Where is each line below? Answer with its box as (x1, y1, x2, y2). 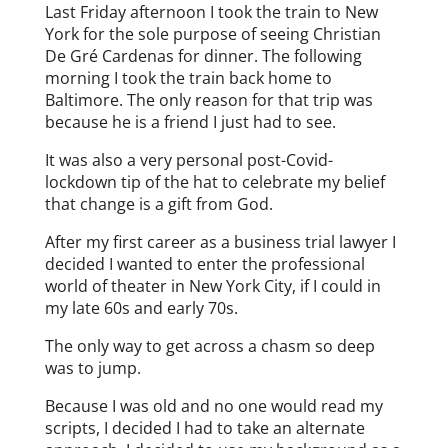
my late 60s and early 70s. (44, 296, 238, 319)
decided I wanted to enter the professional (44, 252, 365, 275)
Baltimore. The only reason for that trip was (44, 88, 373, 111)
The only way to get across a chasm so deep (44, 334, 375, 357)
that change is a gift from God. (44, 192, 273, 215)
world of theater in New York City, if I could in (44, 274, 381, 297)
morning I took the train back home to (44, 66, 332, 89)
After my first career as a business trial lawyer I (44, 230, 396, 253)
